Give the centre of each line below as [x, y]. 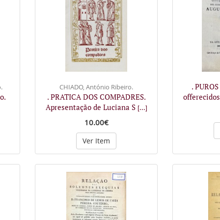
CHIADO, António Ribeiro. [96, 87]
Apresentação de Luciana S [91, 107]
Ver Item [96, 140]
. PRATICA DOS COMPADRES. [96, 96]
